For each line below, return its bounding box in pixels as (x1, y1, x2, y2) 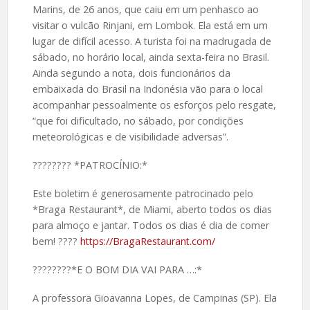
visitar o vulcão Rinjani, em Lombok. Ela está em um (32, 19, 268, 33)
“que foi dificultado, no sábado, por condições (32, 114, 244, 128)
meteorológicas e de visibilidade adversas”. (32, 130, 228, 144)
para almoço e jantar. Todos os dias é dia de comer (32, 219, 269, 232)
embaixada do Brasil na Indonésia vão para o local (32, 82, 263, 96)
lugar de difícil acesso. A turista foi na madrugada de (32, 35, 271, 48)
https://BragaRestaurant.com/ (80, 235, 215, 248)
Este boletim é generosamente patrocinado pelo (32, 187, 253, 201)
